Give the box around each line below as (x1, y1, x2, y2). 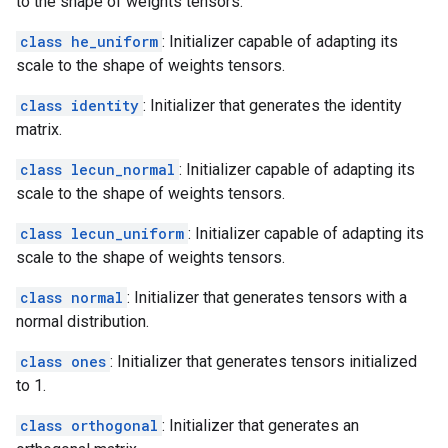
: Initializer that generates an (162, 416, 359, 435)
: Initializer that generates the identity (143, 96, 402, 115)
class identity (20, 96, 139, 115)
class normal (20, 288, 123, 307)
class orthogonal (20, 416, 158, 435)
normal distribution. (16, 312, 149, 331)
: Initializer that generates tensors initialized (110, 352, 417, 371)
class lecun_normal (20, 160, 175, 179)
